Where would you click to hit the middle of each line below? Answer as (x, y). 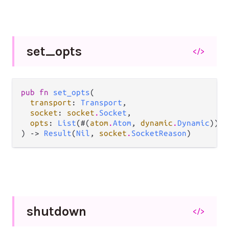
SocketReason (159, 133)
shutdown (56, 211)
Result (58, 133)
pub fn (37, 92)
